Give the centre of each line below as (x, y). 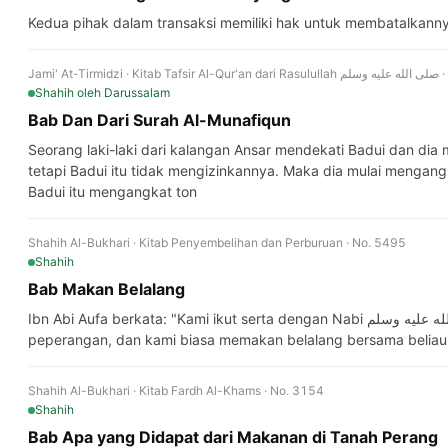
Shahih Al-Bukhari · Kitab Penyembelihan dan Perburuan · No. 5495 (217, 242)
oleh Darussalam (123, 92)
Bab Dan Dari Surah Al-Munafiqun (159, 120)
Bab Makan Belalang (106, 289)
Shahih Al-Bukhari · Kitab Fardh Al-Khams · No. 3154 (176, 390)
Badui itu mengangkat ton (112, 191)
